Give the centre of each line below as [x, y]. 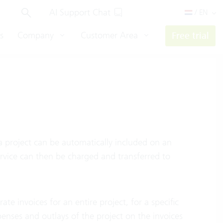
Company [37, 35]
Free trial [190, 36]
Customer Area [111, 35]
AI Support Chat [80, 12]
